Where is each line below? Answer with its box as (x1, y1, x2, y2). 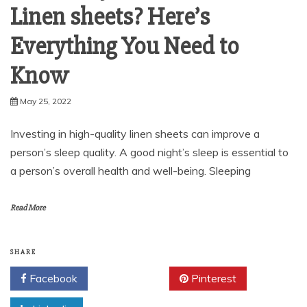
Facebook (27, 271, 77, 285)
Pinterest (188, 271, 236, 285)
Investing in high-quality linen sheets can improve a (10, 127, 260, 140)
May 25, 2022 (20, 96, 71, 106)
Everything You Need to (10, 32, 239, 62)
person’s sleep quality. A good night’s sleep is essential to (10, 145, 288, 159)
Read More (10, 203, 45, 213)
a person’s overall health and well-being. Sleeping (10, 164, 251, 177)
